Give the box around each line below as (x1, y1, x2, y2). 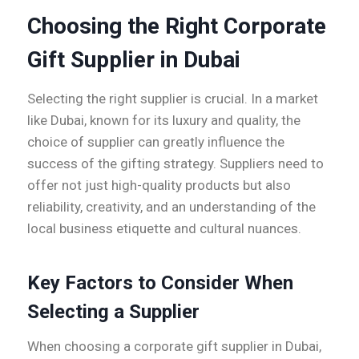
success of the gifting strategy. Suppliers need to (27, 155, 324, 172)
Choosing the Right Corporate (27, 13, 326, 40)
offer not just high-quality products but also (27, 177, 291, 194)
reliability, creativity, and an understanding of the (27, 199, 316, 216)
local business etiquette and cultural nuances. (27, 220, 301, 237)
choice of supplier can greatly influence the (27, 134, 284, 151)
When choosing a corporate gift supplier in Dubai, (27, 338, 321, 355)
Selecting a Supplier (27, 301, 200, 324)
